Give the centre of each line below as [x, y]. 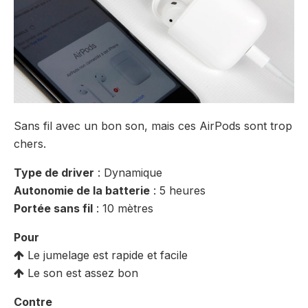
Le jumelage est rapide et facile [106, 255]
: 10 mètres [123, 208]
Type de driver [54, 172]
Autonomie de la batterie [82, 190]
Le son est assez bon [81, 273]
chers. [30, 143]
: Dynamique [128, 172]
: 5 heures [178, 190]
